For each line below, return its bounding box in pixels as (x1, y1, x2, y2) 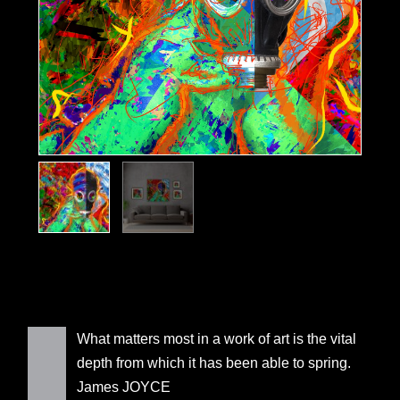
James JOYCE (76, 379, 171, 395)
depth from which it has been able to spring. (76, 354, 351, 371)
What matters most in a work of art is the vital (76, 330, 356, 346)
